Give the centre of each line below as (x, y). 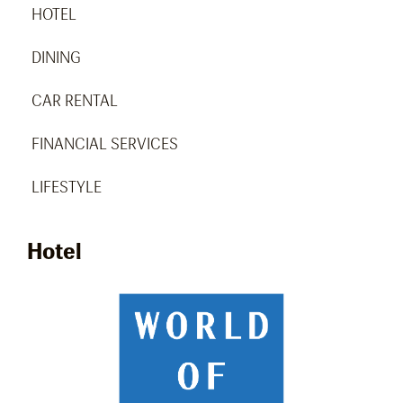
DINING (56, 58)
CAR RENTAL (75, 101)
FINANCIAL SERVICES (105, 144)
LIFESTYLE (67, 188)
